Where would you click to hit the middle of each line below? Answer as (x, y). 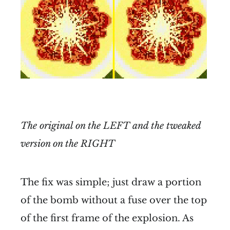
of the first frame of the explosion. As (107, 218)
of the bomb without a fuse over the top (114, 200)
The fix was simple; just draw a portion (111, 182)
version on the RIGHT (68, 143)
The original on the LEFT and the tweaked (111, 126)
